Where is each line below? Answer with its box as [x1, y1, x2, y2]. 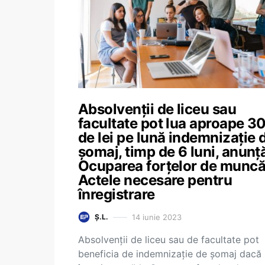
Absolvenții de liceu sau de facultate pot [78, 234, 259, 245]
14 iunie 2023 [132, 212, 182, 222]
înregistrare [78, 186, 155, 203]
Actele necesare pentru [78, 172, 232, 189]
